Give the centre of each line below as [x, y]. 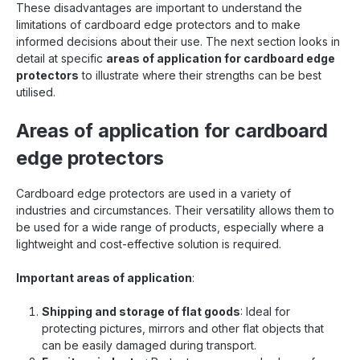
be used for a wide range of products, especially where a [170, 227]
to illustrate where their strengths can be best [200, 75]
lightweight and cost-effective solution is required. [149, 243]
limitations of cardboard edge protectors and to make [158, 24]
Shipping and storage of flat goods [141, 311]
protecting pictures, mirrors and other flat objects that [183, 328]
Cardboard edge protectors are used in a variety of [153, 193]
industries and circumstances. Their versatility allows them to [175, 210]
